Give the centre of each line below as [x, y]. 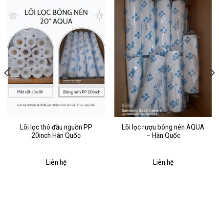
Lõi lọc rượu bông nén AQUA [163, 127]
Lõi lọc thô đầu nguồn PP [56, 127]
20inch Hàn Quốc [56, 135]
